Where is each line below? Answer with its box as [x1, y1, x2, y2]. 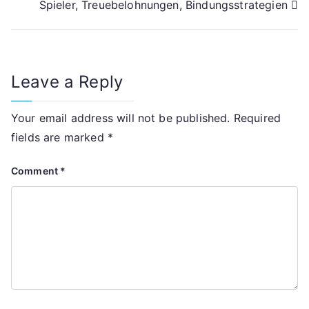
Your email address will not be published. [11, 111, 230, 126]
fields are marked [11, 130, 108, 145]
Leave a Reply [11, 72, 123, 92]
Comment [11, 165, 61, 177]
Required [233, 111, 281, 126]
